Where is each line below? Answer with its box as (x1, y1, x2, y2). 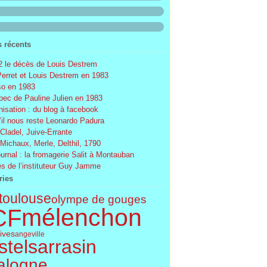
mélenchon (21, 204, 142, 231)
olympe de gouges (51, 192, 147, 206)
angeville (14, 229, 45, 238)
